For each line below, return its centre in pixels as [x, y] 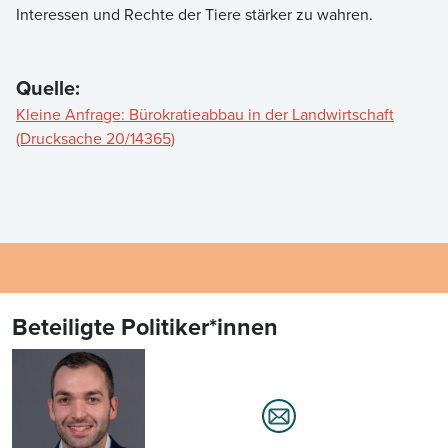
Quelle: [48, 87]
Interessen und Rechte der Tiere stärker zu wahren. [196, 14]
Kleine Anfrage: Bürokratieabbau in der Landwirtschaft [205, 114]
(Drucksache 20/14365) [95, 138]
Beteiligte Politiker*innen [145, 326]
